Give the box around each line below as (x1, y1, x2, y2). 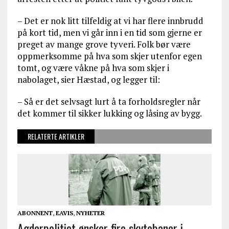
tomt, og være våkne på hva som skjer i (17, 62, 169, 74)
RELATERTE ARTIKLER (27, 131, 84, 142)
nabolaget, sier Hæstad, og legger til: (17, 74, 160, 86)
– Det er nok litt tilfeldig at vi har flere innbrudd (17, 15, 203, 27)
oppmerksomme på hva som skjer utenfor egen (17, 50, 202, 62)
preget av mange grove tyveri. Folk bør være (17, 38, 191, 51)
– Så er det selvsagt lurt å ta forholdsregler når (17, 96, 200, 108)
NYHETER (76, 209, 105, 217)
